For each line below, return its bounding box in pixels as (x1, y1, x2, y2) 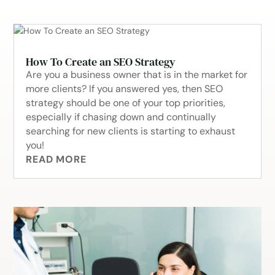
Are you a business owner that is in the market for (26, 68, 248, 81)
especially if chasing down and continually (26, 110, 217, 123)
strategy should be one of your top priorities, (26, 96, 226, 109)
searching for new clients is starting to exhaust (26, 125, 236, 137)
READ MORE (26, 153, 87, 166)
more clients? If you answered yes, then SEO (26, 82, 223, 95)
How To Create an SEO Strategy (26, 54, 176, 69)
